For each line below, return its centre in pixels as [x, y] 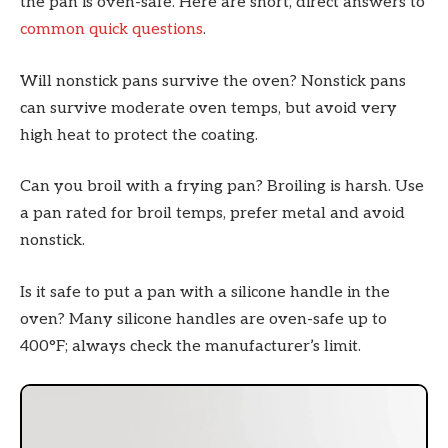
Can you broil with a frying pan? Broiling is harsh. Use [222, 187]
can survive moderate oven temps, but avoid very [208, 108]
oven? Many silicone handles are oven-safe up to [203, 319]
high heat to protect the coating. [139, 135]
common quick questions [111, 30]
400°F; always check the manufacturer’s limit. [190, 346]
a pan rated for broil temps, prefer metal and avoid [212, 214]
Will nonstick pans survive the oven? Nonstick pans [213, 81]
